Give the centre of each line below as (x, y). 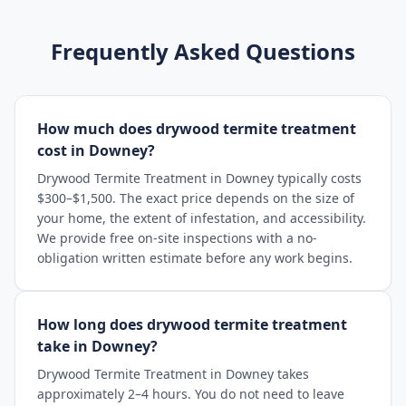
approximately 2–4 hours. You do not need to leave (191, 394)
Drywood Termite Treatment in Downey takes (173, 374)
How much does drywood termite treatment (197, 129)
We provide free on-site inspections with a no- (177, 238)
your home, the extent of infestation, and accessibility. (202, 218)
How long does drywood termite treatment (192, 324)
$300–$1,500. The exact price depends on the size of (196, 198)
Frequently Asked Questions (203, 51)
